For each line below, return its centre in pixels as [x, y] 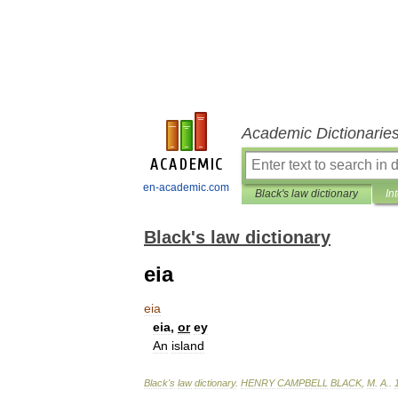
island [188, 346]
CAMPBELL [302, 383]
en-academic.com [186, 187]
